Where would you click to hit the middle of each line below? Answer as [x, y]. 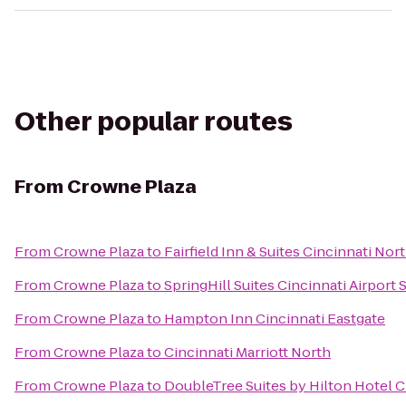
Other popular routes [154, 122]
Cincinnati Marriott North [247, 352]
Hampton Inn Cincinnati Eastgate [275, 319]
